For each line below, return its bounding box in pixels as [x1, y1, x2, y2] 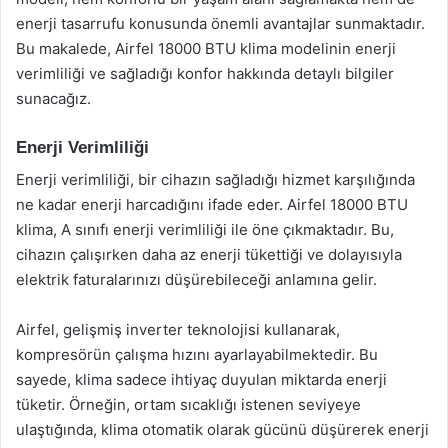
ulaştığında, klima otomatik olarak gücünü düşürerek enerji [16, 420, 429, 439]
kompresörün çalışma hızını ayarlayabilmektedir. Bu [16, 345, 378, 364]
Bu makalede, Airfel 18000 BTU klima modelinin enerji [16, 38, 396, 58]
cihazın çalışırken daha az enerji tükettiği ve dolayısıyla [16, 245, 402, 264]
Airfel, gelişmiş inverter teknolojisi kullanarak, [16, 320, 340, 339]
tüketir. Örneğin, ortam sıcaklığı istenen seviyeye [16, 395, 361, 414]
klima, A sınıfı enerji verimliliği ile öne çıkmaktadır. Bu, [16, 220, 394, 239]
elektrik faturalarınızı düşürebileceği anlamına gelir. [16, 270, 377, 289]
